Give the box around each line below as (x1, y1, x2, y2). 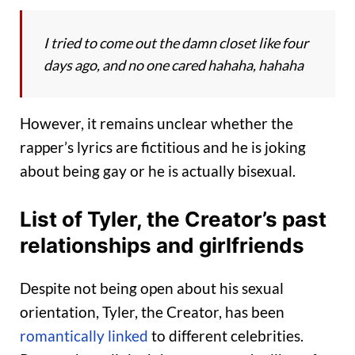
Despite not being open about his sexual (20, 279, 284, 298)
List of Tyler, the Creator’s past (20, 206, 326, 231)
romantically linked (20, 326, 148, 345)
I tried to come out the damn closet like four (44, 34, 308, 52)
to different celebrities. (148, 326, 303, 345)
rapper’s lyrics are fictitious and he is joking (20, 138, 306, 157)
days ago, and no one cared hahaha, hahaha (44, 56, 303, 74)
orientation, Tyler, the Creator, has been (20, 303, 284, 322)
